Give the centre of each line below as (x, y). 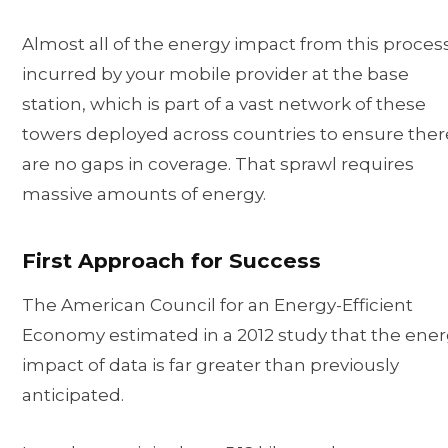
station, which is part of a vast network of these (224, 103)
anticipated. (73, 395)
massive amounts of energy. (144, 193)
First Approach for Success (171, 261)
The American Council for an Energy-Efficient (217, 305)
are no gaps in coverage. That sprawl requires (218, 163)
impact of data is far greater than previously (210, 365)
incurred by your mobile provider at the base (215, 73)
